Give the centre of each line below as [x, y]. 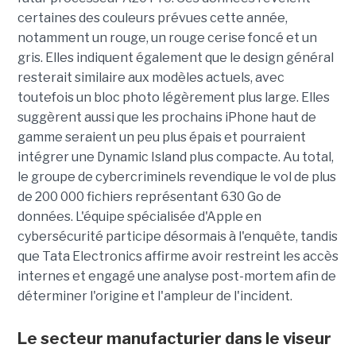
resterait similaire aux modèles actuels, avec [151, 77]
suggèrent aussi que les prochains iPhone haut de [166, 117]
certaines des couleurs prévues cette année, [152, 17]
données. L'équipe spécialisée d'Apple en [139, 216]
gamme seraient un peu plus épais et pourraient [161, 137]
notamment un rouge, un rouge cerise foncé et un [167, 37]
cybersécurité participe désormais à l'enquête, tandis [177, 236]
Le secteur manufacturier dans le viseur [174, 338]
